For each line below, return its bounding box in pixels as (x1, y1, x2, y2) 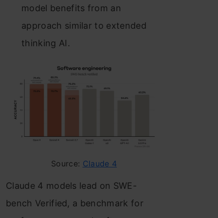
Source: (51, 159, 83, 169)
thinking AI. (21, 38, 70, 49)
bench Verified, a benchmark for (6, 198, 144, 209)
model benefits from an (21, 3, 122, 14)
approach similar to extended (21, 20, 146, 31)
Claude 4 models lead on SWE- (6, 181, 137, 191)
